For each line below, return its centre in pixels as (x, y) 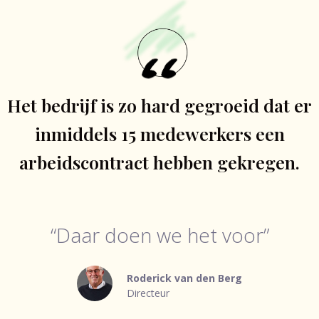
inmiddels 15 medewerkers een (159, 133)
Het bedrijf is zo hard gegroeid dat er (159, 105)
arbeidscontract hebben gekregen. (159, 162)
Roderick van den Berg (184, 278)
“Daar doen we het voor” (159, 235)
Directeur (148, 293)
